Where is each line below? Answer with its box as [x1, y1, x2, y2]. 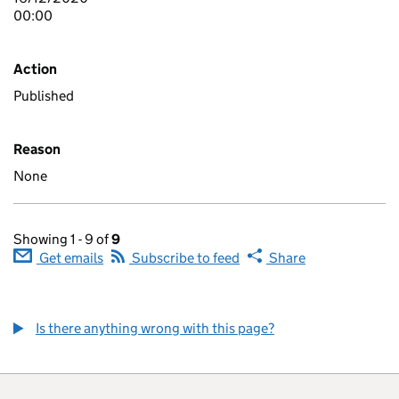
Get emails [37, 249, 103, 266]
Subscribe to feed [129, 249, 240, 266]
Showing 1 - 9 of [13, 231, 111, 248]
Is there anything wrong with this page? [36, 320, 274, 337]
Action [13, 61, 57, 77]
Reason [13, 141, 61, 158]
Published [13, 87, 74, 104]
